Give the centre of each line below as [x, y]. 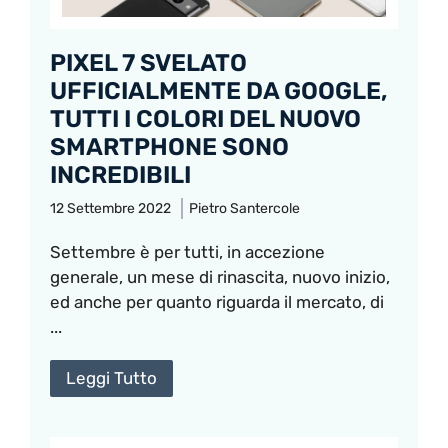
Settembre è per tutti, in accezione [187, 252]
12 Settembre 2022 [110, 209]
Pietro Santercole [244, 209]
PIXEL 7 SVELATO [148, 63]
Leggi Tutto [111, 378]
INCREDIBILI [120, 175]
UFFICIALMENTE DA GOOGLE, [219, 91]
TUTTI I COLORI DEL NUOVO [205, 119]
